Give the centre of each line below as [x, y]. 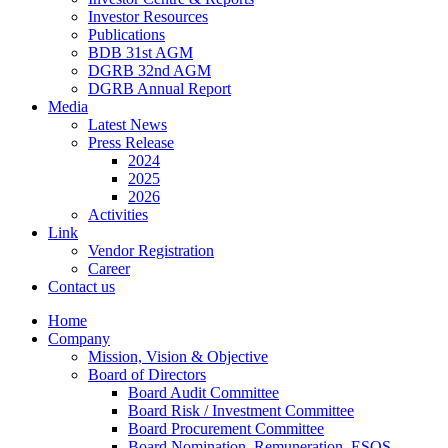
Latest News [127, 124]
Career [109, 268]
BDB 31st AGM [140, 52]
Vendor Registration [151, 250]
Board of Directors [147, 374]
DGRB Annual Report [159, 88]
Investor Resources [148, 16]
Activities [118, 214]
